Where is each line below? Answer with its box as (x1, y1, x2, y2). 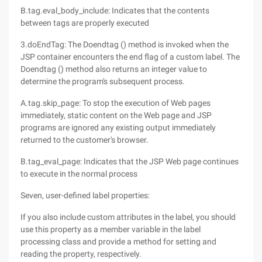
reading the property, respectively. (20, 249, 142, 258)
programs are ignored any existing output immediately (20, 123, 216, 132)
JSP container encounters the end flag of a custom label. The (20, 52, 240, 61)
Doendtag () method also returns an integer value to (20, 64, 207, 74)
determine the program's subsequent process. (20, 77, 185, 86)
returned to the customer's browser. (20, 135, 149, 144)
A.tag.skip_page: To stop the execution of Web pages (20, 98, 211, 108)
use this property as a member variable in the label (20, 225, 201, 234)
